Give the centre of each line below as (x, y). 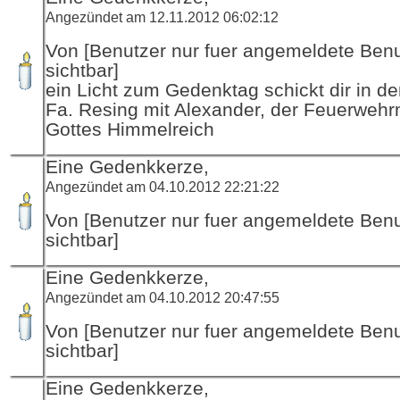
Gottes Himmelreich (130, 129)
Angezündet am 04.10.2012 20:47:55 (162, 297)
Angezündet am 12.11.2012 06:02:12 (162, 17)
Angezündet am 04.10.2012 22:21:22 (162, 186)
